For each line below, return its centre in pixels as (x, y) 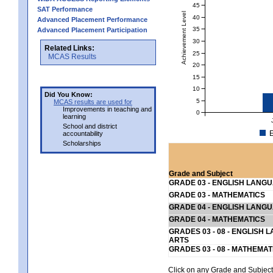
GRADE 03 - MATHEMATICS (217, 195)
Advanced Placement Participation (92, 30)
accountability (83, 133)
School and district (90, 126)
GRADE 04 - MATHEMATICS (217, 219)
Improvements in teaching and (107, 109)
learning (74, 116)
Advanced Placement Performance (92, 19)
